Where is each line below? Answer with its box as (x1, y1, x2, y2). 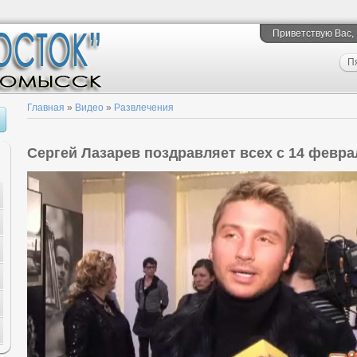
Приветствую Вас (273, 28, 351, 39)
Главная (27, 102, 65, 113)
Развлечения (114, 102, 174, 113)
